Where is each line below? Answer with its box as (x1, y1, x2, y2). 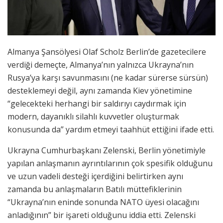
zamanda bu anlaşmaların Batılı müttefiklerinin (7, 183, 182, 195)
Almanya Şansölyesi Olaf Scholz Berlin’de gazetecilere (7, 46, 206, 57)
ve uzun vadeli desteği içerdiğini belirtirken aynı (7, 170, 183, 182)
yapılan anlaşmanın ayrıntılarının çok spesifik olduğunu (7, 157, 213, 169)
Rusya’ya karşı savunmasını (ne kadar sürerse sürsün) (7, 72, 208, 83)
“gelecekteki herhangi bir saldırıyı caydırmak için (7, 98, 186, 109)
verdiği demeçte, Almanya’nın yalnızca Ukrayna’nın (7, 59, 194, 70)
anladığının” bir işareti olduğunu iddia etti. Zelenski (7, 209, 196, 221)
